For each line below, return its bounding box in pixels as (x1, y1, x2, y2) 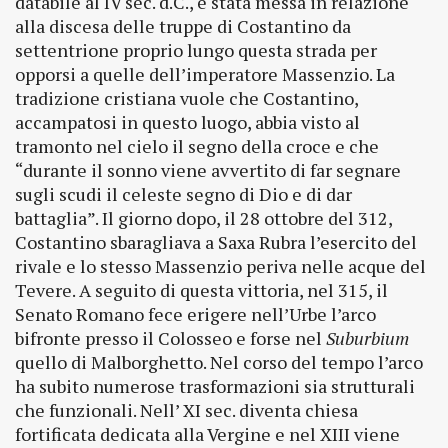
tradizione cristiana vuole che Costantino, (15, 86, 358, 110)
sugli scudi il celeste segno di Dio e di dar (15, 182, 352, 206)
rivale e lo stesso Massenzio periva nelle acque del (15, 254, 426, 278)
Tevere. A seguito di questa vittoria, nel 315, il (15, 278, 388, 302)
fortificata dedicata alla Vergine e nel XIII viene (15, 422, 400, 446)
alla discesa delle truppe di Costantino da (15, 14, 351, 38)
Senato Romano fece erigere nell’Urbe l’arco (15, 302, 376, 326)
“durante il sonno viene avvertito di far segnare (15, 158, 401, 182)
